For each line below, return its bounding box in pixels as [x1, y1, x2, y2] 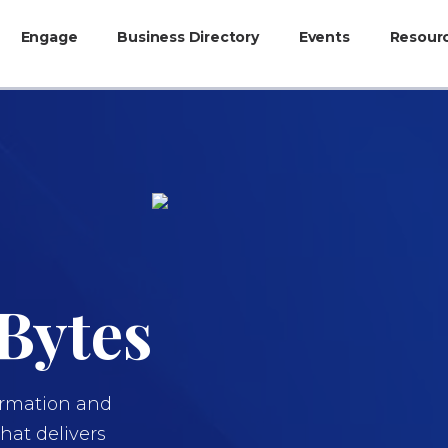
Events [298, 27, 350, 46]
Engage [20, 27, 78, 46]
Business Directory [117, 27, 259, 46]
